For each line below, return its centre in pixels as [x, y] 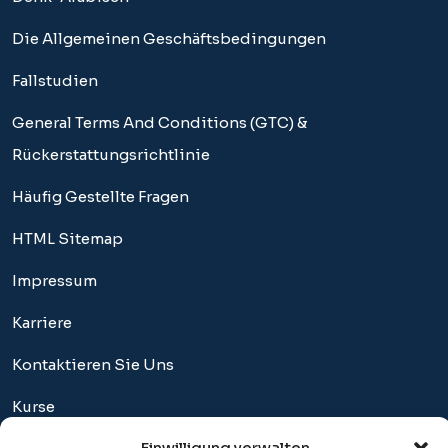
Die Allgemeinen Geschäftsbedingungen [169, 38]
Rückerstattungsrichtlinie [111, 154]
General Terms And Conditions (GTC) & [159, 122]
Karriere [42, 322]
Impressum [54, 280]
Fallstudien [55, 80]
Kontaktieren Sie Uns [93, 364]
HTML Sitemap [67, 238]
